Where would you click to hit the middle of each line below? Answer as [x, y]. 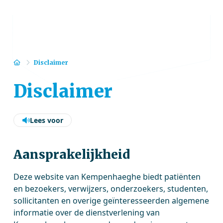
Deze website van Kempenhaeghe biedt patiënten [107, 177]
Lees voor [47, 120]
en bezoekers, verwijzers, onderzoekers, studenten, [111, 189]
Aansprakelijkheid [72, 155]
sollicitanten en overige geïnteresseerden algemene [111, 201]
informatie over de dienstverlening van [87, 213]
